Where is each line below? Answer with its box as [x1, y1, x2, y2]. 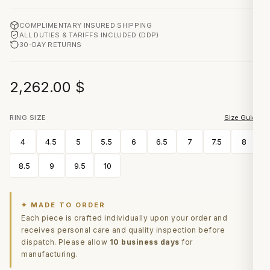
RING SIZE [10, 113, 47, 122]
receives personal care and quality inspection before [21, 225, 225, 234]
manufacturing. [21, 250, 78, 259]
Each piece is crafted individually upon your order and [21, 213, 227, 222]
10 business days [109, 237, 180, 246]
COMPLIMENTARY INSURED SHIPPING [19, 21, 152, 30]
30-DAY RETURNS [19, 40, 82, 49]
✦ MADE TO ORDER [21, 201, 105, 209]
